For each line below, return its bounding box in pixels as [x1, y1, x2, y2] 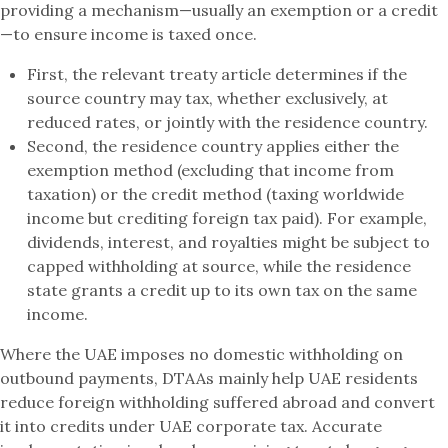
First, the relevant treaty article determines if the [27, 64, 408, 84]
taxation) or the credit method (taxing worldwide [27, 184, 405, 204]
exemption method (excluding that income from [27, 160, 395, 180]
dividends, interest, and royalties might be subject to [27, 232, 431, 252]
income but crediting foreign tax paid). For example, [27, 208, 428, 228]
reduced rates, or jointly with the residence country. [27, 112, 429, 132]
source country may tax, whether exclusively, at [27, 88, 389, 108]
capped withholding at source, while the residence [27, 256, 412, 276]
